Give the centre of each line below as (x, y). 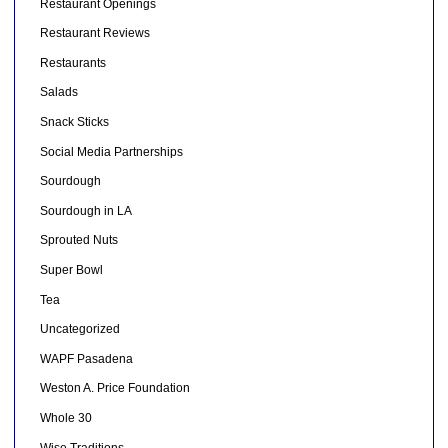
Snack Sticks (74, 121)
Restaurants (72, 62)
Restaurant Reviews (94, 33)
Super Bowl (71, 269)
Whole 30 (65, 417)
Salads (58, 92)
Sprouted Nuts (78, 240)
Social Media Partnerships (111, 151)
